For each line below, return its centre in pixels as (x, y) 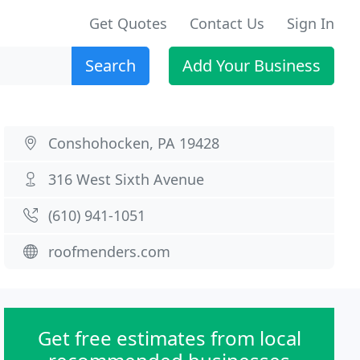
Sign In (311, 23)
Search (110, 65)
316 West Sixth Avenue (127, 179)
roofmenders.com (110, 252)
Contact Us (227, 23)
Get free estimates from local (169, 338)
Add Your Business (252, 65)
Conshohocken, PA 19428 (134, 143)
